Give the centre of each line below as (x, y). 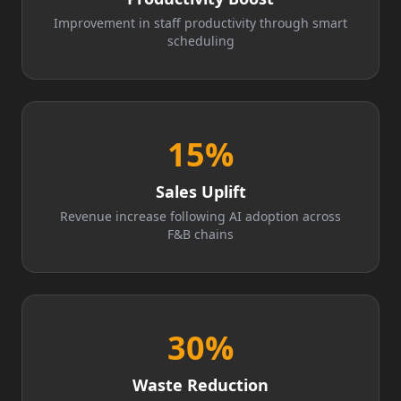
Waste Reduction (200, 385)
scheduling (200, 41)
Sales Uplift (200, 192)
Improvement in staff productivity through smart (200, 23)
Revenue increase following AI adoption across (200, 217)
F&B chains (200, 235)
